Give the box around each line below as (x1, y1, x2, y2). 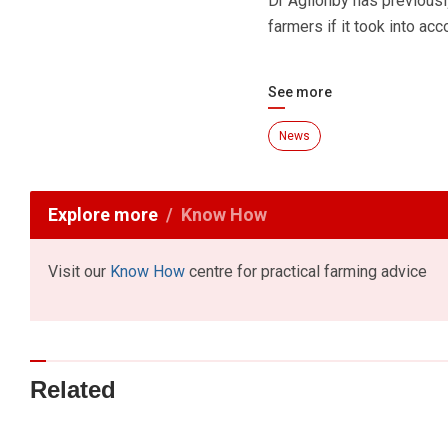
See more (267, 84, 332, 101)
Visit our (48, 262, 110, 282)
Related (30, 375, 116, 403)
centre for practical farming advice (185, 262, 427, 282)
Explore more (48, 204, 158, 226)
